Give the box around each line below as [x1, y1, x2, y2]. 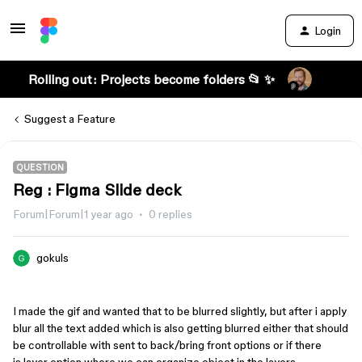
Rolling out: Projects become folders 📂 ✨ [27, 72, 275, 86]
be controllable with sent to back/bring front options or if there [13, 339, 322, 351]
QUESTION [16, 162, 64, 172]
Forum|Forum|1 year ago [13, 208, 133, 221]
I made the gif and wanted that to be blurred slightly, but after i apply [13, 305, 347, 318]
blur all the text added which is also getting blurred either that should [13, 322, 348, 335]
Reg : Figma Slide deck [13, 181, 182, 199]
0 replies [149, 208, 192, 221]
